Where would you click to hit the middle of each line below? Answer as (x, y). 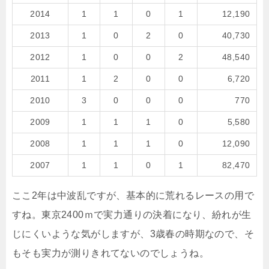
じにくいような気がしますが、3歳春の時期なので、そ (133, 234)
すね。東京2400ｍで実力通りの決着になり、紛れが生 (132, 215)
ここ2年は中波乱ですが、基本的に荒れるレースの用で (133, 195)
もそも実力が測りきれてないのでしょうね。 (110, 253)
